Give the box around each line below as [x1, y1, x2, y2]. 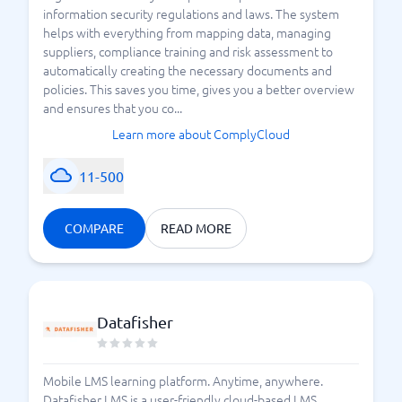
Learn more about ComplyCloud [112, 125, 290, 143]
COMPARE [65, 220, 124, 236]
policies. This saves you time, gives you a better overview [43, 80, 354, 98]
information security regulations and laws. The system [43, 4, 339, 22]
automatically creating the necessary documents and [43, 61, 332, 79]
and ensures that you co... [43, 99, 182, 117]
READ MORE [161, 220, 232, 236]
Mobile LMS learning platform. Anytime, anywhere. [43, 371, 323, 389]
